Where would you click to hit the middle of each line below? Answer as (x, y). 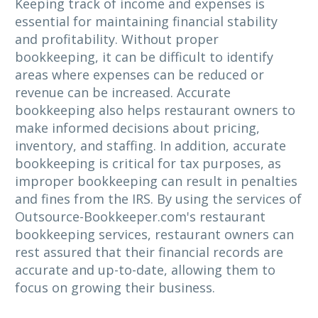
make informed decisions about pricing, (137, 128)
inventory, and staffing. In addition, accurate (150, 146)
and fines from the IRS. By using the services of (158, 199)
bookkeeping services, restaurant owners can (154, 235)
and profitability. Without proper (117, 39)
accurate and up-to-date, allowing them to (145, 270)
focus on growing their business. (115, 288)
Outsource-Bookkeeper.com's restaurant (140, 217)
